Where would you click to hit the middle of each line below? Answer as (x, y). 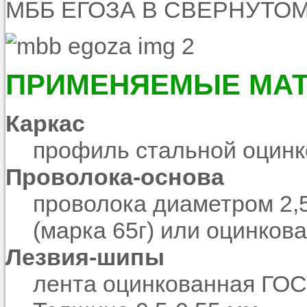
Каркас (45, 123)
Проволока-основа (115, 176)
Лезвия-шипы (85, 257)
